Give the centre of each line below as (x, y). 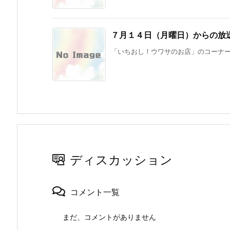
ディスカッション (121, 160)
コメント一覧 (95, 192)
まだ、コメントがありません (109, 217)
